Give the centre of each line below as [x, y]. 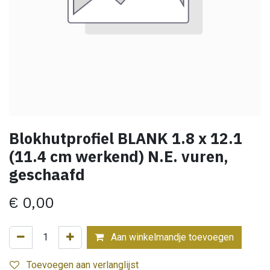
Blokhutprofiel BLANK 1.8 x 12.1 [126, 138]
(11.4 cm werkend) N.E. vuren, [119, 156]
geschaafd [47, 174]
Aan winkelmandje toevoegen [171, 237]
